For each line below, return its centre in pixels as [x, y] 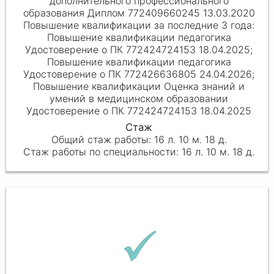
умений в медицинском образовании [139, 99]
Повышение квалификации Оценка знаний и [139, 87]
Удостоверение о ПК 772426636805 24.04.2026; [139, 74]
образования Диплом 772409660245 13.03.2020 [139, 13]
